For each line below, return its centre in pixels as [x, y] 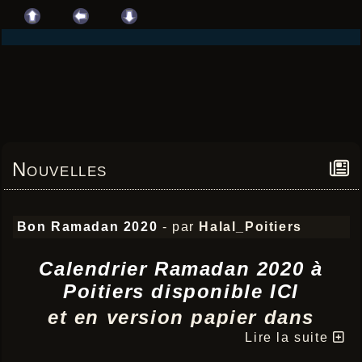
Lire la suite [289, 337]
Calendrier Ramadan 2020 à [181, 269]
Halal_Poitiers [250, 227]
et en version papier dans [181, 317]
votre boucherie [181, 340]
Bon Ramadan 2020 [87, 227]
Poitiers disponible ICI [181, 291]
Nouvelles [59, 169]
